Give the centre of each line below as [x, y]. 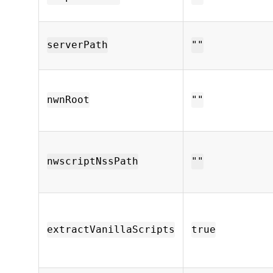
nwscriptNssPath [93, 161]
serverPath [77, 45]
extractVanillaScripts [111, 230]
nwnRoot [68, 100]
